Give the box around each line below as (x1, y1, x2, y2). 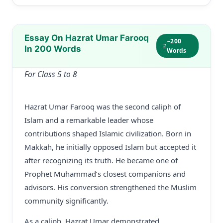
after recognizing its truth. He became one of (24, 155, 178, 165)
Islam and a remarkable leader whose (24, 115, 153, 125)
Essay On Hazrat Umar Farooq (24, 33, 149, 43)
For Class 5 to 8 (24, 69, 77, 80)
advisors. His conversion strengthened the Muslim (24, 182, 197, 192)
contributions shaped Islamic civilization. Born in (24, 128, 191, 138)
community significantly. (24, 196, 109, 206)
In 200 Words (24, 44, 81, 54)
